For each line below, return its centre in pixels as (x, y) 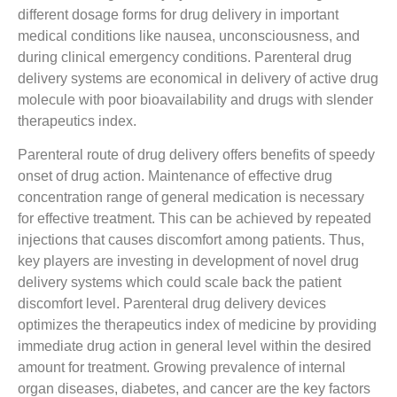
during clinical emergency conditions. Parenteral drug (185, 57)
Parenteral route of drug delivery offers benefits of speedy (196, 154)
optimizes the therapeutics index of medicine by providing (197, 324)
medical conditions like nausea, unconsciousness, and (189, 35)
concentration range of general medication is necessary (191, 197)
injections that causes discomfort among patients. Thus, (191, 239)
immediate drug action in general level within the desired (195, 346)
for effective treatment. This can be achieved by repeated (195, 218)
